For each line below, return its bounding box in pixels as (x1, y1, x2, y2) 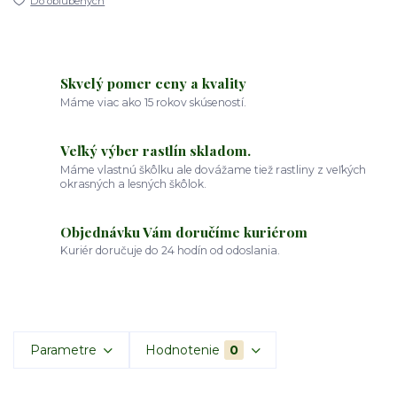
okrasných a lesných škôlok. (60, 176, 207, 191)
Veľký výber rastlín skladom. (60, 141, 252, 160)
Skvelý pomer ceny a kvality (60, 74, 247, 93)
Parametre (29, 341, 97, 358)
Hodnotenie (145, 341, 221, 358)
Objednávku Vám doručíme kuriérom (60, 222, 308, 241)
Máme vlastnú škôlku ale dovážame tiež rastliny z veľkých (60, 162, 367, 176)
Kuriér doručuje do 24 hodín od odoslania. (60, 244, 281, 258)
